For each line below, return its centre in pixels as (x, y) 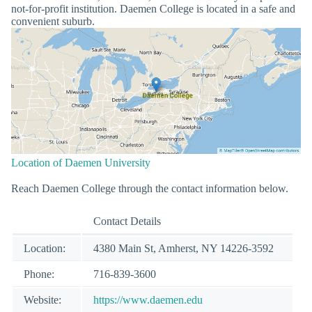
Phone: (39, 274)
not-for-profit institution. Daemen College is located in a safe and (153, 8)
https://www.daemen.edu (148, 299)
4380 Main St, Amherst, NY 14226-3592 (184, 248)
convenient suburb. (53, 21)
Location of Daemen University (81, 162)
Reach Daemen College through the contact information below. (150, 188)
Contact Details (127, 221)
